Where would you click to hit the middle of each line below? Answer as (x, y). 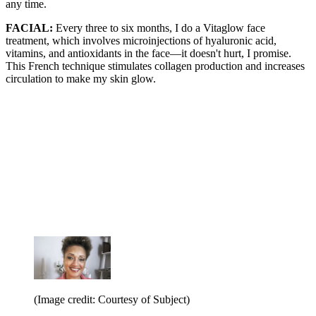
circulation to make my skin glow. (81, 78)
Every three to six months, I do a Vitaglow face (160, 28)
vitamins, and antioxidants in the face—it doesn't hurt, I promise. (148, 53)
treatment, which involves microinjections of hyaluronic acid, (141, 40)
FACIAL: (31, 28)
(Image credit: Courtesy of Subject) (112, 299)
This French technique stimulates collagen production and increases (155, 66)
